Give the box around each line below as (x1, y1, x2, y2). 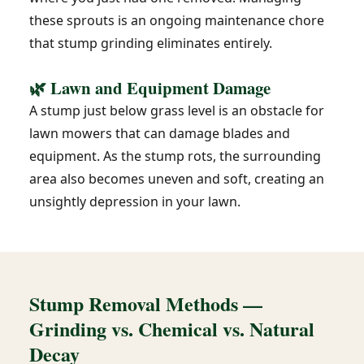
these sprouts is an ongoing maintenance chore (29, 11, 324, 29)
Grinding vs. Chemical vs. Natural (29, 314, 314, 343)
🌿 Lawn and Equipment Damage (29, 76, 271, 100)
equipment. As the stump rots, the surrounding (29, 147, 321, 165)
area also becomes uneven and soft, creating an (29, 170, 324, 188)
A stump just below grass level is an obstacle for (29, 102, 324, 119)
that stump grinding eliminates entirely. (29, 34, 272, 52)
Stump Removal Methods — (29, 289, 262, 318)
